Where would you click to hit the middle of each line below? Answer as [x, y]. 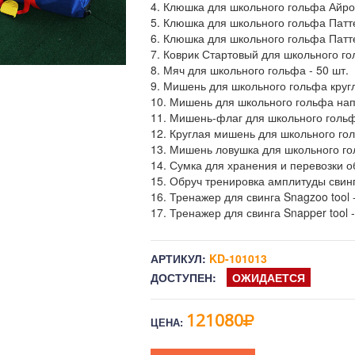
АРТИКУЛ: [178, 258]
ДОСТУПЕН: [183, 277]
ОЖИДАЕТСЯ [269, 277]
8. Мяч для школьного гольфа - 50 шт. [250, 70]
